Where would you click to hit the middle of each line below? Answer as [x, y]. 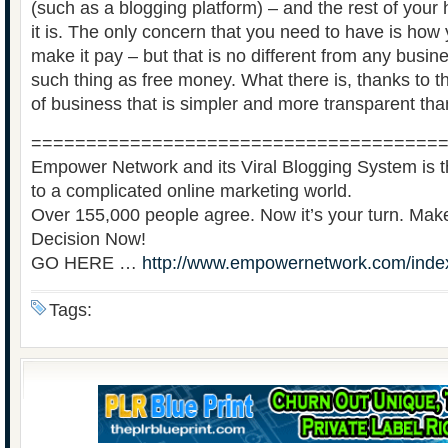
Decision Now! [88, 239]
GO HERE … [86, 263]
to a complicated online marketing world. [191, 191]
